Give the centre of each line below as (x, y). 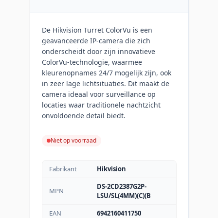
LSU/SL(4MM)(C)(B (124, 195)
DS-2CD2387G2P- (122, 186)
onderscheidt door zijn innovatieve (98, 51)
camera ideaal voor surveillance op (99, 94)
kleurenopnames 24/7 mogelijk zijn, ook (106, 73)
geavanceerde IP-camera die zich (96, 40)
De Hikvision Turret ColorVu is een (97, 30)
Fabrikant (63, 169)
